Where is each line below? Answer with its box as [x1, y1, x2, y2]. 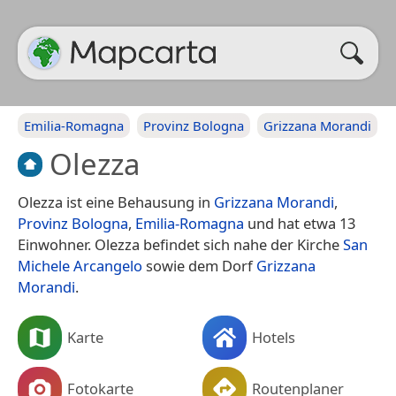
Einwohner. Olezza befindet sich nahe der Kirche [18, 233, 343, 255]
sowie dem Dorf [142, 255, 256, 276]
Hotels [252, 326, 295, 347]
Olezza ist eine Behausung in [18, 191, 214, 212]
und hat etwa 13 [244, 212, 355, 233]
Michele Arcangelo [18, 255, 142, 276]
